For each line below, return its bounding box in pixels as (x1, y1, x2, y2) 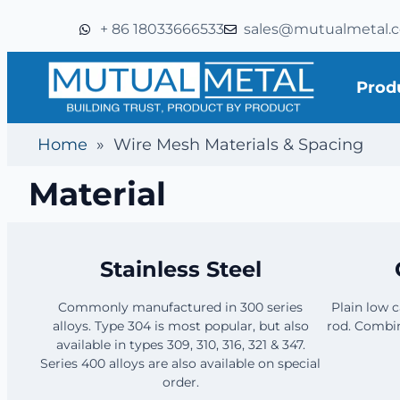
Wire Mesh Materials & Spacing (113, 134, 363, 154)
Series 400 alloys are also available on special (40, 354, 321, 371)
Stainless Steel (99, 255, 262, 282)
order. (162, 373, 199, 390)
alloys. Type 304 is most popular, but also (52, 317, 309, 334)
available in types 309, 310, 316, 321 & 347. (55, 336, 305, 353)
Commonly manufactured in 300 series (58, 298, 303, 315)
